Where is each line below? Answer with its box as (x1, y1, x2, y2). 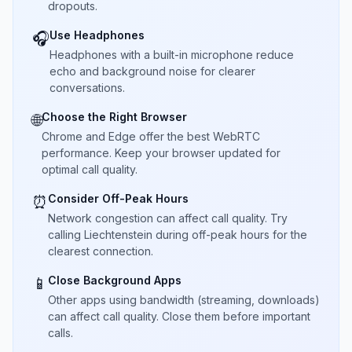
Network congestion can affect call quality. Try (48, 211, 288, 225)
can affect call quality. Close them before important (48, 310, 310, 323)
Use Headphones (49, 28, 145, 42)
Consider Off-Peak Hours (48, 192, 189, 205)
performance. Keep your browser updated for (42, 146, 280, 159)
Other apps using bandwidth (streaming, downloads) (48, 293, 320, 306)
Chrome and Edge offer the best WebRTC (42, 130, 260, 143)
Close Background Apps (48, 273, 181, 287)
